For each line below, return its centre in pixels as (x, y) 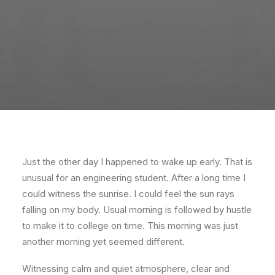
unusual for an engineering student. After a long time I (134, 178)
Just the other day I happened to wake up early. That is (137, 162)
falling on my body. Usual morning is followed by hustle (137, 210)
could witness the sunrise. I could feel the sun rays (128, 194)
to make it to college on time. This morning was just (130, 226)
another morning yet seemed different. (103, 242)
